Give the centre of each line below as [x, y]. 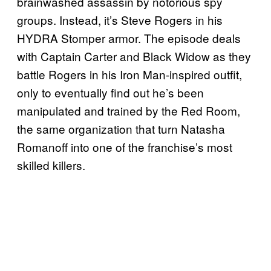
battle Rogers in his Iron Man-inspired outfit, [129, 74]
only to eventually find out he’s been [110, 92]
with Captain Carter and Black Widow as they [134, 56]
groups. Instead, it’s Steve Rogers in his [120, 19]
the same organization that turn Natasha [121, 128]
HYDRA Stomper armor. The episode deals [129, 38]
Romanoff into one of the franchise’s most [125, 146]
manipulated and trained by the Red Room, [129, 110]
